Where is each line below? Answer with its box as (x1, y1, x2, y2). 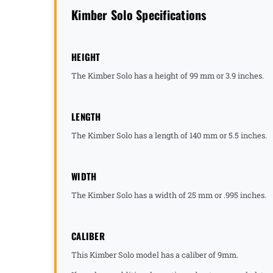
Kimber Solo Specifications (71, 5, 207, 24)
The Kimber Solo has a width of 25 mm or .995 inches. (71, 190, 268, 200)
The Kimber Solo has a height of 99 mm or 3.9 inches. (71, 70, 266, 80)
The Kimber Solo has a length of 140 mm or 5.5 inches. (71, 130, 269, 140)
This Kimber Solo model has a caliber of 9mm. (71, 249, 238, 260)
